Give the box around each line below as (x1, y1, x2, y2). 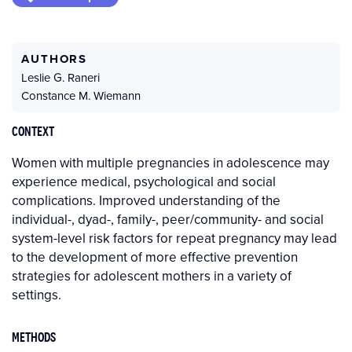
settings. (12, 284, 61, 304)
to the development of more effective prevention (12, 247, 298, 266)
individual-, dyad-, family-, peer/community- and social (12, 209, 324, 229)
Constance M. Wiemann (21, 86, 141, 104)
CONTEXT (12, 121, 54, 140)
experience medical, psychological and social (12, 171, 276, 191)
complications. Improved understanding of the (12, 190, 280, 210)
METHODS (12, 327, 56, 346)
